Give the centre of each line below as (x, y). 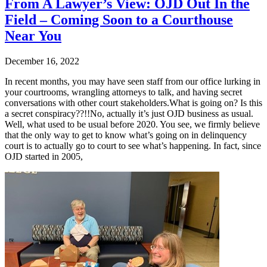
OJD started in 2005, (44, 156)
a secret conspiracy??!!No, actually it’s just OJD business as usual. (129, 113)
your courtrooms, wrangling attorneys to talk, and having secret (123, 92)
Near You (33, 35)
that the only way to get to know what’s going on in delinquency (126, 135)
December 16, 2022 (42, 61)
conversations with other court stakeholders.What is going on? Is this (133, 103)
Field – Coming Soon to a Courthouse (119, 19)
